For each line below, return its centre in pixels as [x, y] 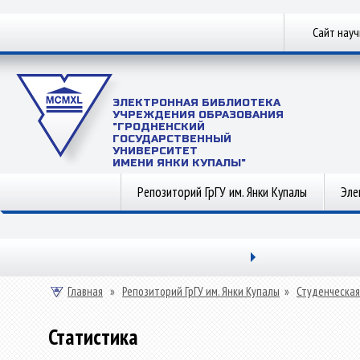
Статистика [93, 337]
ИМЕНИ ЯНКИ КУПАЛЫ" [179, 163]
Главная [85, 291]
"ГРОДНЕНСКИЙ [159, 127]
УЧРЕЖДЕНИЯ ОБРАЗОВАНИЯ [198, 115]
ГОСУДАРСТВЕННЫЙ [172, 139]
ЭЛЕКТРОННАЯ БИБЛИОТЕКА [196, 103]
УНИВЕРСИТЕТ [155, 151]
